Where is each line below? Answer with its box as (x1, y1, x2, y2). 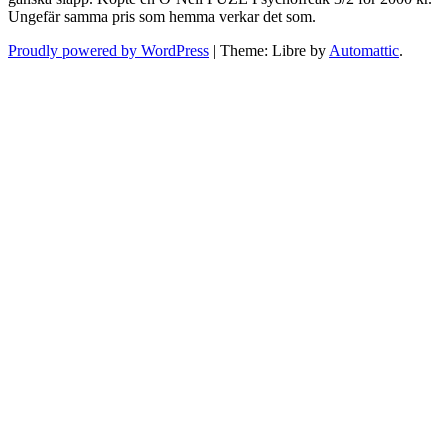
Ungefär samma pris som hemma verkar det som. (8, 8, 316, 25)
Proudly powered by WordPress (8, 42, 209, 59)
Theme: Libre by (220, 42, 329, 59)
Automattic (329, 42, 399, 59)
